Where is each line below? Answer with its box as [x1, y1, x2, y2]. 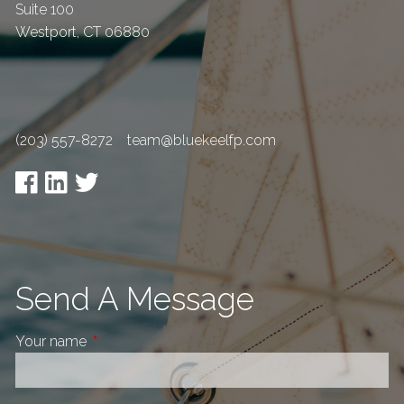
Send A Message [15, 280, 255, 317]
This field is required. [90, 332, 223, 350]
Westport [15, 23, 78, 41]
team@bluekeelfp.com [127, 131, 277, 149]
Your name [15, 332, 91, 350]
